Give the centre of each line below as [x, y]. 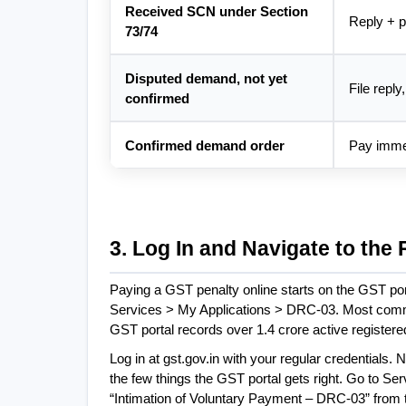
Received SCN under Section [217, 12]
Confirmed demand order [205, 146]
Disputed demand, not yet [206, 79]
